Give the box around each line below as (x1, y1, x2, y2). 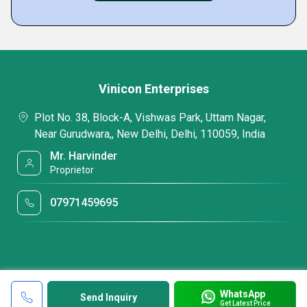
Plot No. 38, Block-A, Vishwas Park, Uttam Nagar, (34, 111, 266, 124)
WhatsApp (219, 288, 265, 299)
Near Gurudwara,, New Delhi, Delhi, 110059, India (34, 127, 265, 140)
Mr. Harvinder (50, 149, 118, 162)
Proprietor (50, 164, 95, 175)
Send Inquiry (79, 292, 137, 303)
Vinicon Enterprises (98, 82, 209, 96)
